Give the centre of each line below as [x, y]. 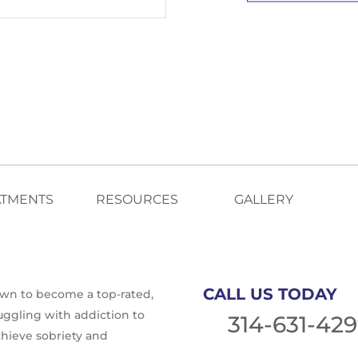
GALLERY [263, 199]
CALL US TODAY [270, 294]
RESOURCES [137, 199]
